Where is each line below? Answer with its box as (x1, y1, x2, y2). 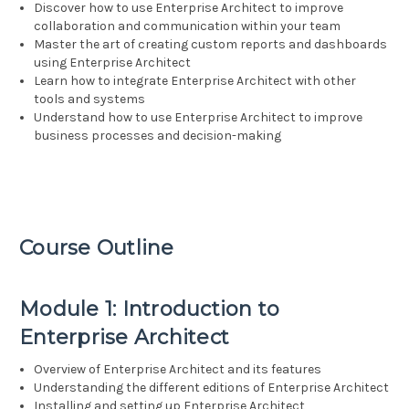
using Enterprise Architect (34, 55, 192, 71)
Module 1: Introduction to (19, 297, 280, 322)
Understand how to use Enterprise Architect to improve (34, 110, 363, 126)
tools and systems (34, 91, 146, 108)
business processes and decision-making (34, 128, 282, 144)
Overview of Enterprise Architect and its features (34, 362, 322, 378)
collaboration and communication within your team (34, 18, 341, 35)
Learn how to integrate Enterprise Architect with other (34, 73, 357, 89)
